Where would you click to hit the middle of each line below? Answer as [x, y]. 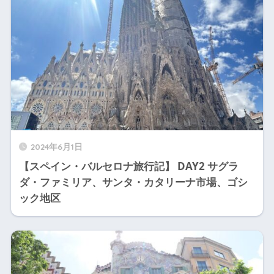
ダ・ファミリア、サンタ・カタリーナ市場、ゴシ [133, 182]
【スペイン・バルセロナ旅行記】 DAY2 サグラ [128, 166]
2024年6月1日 [56, 146]
